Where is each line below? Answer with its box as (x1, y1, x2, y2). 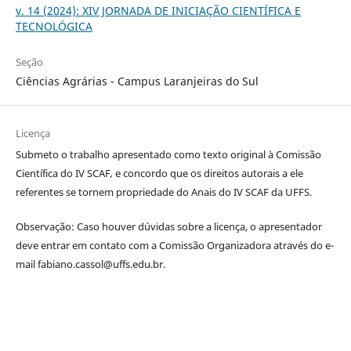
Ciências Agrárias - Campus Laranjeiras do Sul (15, 73, 259, 89)
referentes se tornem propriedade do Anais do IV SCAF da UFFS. (15, 184, 312, 199)
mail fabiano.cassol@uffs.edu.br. (15, 256, 165, 271)
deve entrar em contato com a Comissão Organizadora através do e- (15, 237, 334, 252)
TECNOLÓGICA (15, 18, 92, 34)
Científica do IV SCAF (15, 165, 110, 180)
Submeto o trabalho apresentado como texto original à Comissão (15, 147, 321, 161)
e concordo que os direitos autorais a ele (114, 165, 303, 180)
